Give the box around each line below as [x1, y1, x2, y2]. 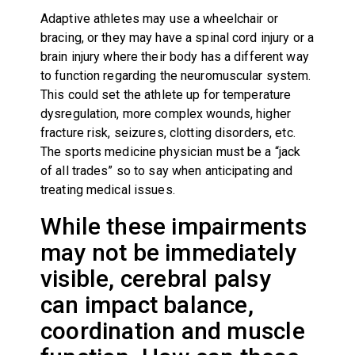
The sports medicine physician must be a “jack [40, 143, 301, 159]
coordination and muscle [40, 316, 305, 345]
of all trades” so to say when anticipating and [40, 162, 293, 178]
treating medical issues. [40, 181, 175, 197]
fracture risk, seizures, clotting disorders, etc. [40, 124, 296, 140]
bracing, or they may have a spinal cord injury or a [40, 29, 315, 45]
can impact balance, [40, 290, 254, 319]
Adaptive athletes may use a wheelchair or [40, 10, 278, 26]
